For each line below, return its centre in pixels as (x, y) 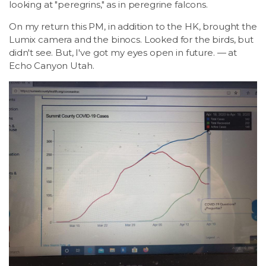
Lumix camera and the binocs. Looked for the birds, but (131, 39)
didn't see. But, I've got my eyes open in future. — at (123, 53)
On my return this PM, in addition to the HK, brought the (133, 26)
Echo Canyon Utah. (52, 66)
